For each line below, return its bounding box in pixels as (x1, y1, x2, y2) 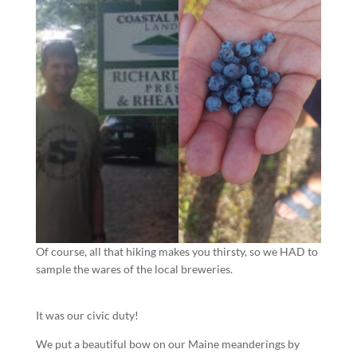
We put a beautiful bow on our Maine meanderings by (35, 337, 300, 351)
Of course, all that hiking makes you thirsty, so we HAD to (35, 245, 318, 259)
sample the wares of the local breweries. (35, 262, 233, 277)
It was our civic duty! (35, 308, 139, 323)
